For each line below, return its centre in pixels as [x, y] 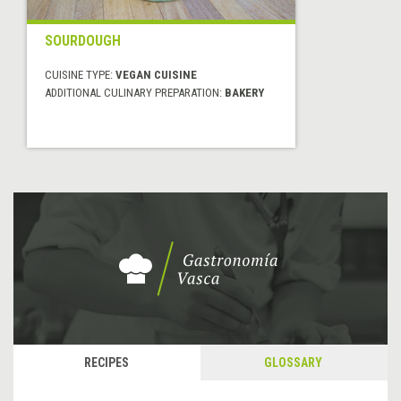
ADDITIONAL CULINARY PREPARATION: [135, 93]
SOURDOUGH [83, 41]
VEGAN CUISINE [156, 75]
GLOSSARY [293, 363]
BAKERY [244, 93]
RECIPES [106, 363]
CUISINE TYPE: [80, 75]
